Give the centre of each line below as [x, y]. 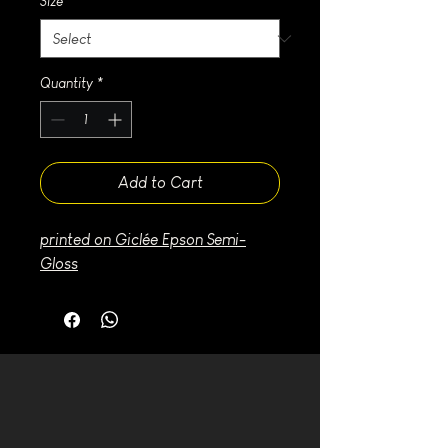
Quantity [66, 83]
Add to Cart [160, 182]
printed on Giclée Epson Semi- [143, 239]
